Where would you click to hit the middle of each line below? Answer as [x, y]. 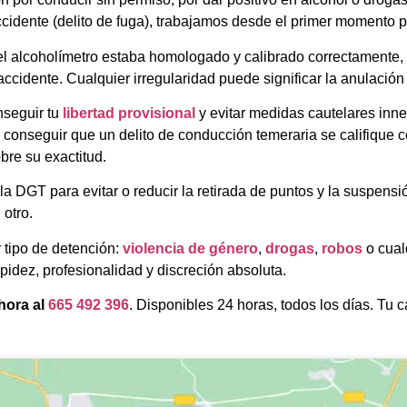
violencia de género [190, 248]
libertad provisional [129, 113]
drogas [290, 248]
